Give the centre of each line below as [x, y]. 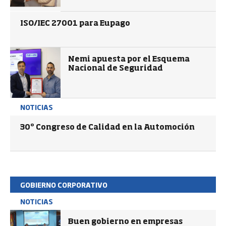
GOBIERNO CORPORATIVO [64, 185]
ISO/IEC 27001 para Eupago [75, 23]
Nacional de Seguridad [116, 68]
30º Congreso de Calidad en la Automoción [107, 127]
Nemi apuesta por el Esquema [129, 59]
